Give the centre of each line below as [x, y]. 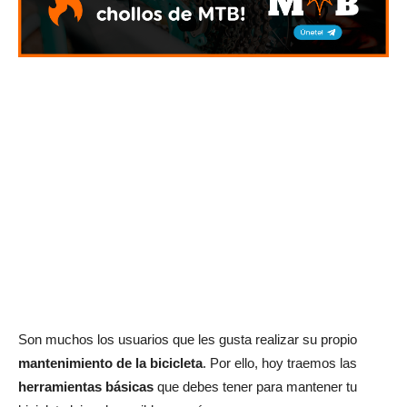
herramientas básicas [86, 386]
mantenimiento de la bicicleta [110, 362]
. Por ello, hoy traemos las [280, 362]
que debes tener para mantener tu [255, 386]
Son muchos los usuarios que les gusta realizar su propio [188, 339]
